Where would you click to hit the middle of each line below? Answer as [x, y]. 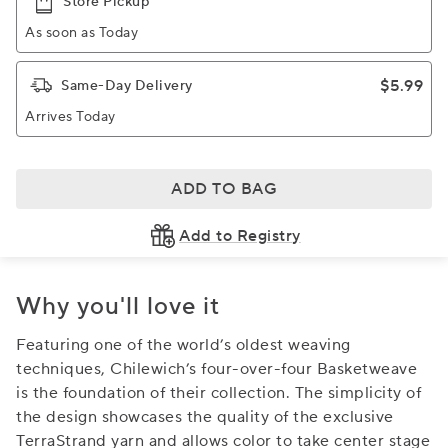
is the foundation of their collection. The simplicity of [218, 393]
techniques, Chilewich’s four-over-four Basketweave [216, 369]
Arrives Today [70, 117]
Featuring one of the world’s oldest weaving [183, 345]
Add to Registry [240, 236]
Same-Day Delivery [127, 86]
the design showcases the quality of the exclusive [205, 417]
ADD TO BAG [224, 189]
